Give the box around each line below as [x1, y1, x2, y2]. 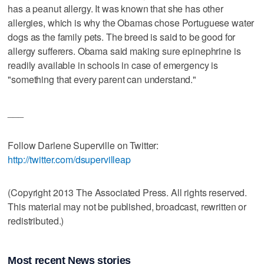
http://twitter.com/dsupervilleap [8, 152, 131, 166]
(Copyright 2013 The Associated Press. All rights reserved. [8, 185, 247, 199]
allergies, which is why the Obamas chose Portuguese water [8, 15, 255, 29]
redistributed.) [8, 213, 64, 227]
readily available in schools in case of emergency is [8, 58, 219, 72]
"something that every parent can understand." [8, 72, 197, 86]
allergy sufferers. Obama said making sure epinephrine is [8, 44, 241, 58]
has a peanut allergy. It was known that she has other [8, 1, 223, 15]
